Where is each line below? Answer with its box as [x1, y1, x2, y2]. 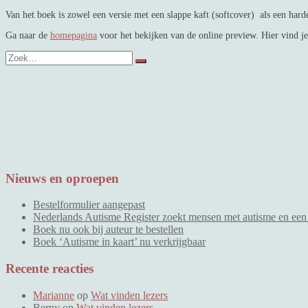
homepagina [50, 30, 97, 41]
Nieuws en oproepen [5, 170, 119, 186]
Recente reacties [5, 261, 93, 276]
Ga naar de [5, 30, 50, 41]
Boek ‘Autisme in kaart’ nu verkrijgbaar [33, 236, 206, 248]
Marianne [33, 289, 74, 301]
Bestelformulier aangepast [33, 199, 145, 211]
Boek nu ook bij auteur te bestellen [33, 223, 184, 236]
